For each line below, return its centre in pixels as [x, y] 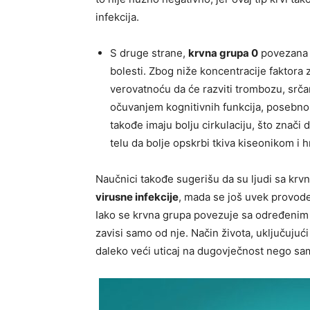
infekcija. [117, 17]
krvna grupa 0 [223, 53]
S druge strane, [149, 53]
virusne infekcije [137, 197]
